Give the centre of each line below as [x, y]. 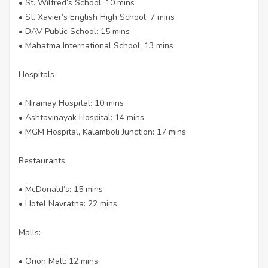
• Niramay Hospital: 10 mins [71, 103]
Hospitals [36, 74]
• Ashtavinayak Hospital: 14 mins [81, 117]
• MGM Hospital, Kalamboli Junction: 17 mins [102, 132]
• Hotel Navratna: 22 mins [68, 203]
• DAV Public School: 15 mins [74, 31]
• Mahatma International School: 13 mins [96, 45]
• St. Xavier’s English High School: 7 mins [97, 17]
